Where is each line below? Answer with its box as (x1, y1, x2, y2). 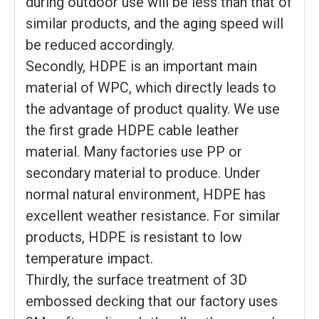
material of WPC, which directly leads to (26, 78, 276, 96)
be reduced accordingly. (26, 36, 174, 53)
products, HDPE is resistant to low (26, 228, 242, 246)
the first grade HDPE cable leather (26, 121, 239, 139)
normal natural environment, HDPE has (26, 185, 266, 203)
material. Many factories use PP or (26, 142, 242, 160)
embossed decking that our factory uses (26, 292, 278, 310)
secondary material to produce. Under (26, 164, 261, 182)
